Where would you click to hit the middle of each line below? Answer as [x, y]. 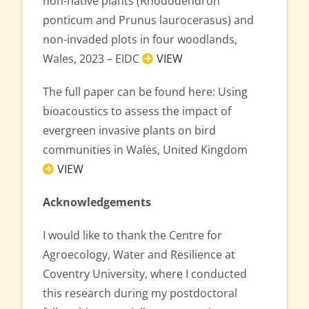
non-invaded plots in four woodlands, [140, 40]
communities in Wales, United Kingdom [145, 150]
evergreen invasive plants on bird [129, 131]
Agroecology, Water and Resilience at [139, 255]
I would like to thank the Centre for [132, 236]
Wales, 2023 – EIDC [92, 59]
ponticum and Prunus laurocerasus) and [148, 20]
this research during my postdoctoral [140, 293]
